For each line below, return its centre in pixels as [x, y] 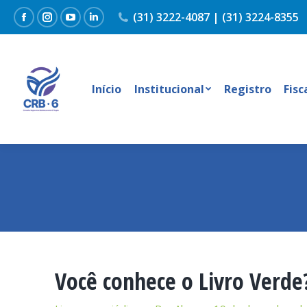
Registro [247, 89]
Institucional [169, 89]
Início [107, 89]
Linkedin [115, 27]
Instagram [74, 27]
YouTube [94, 27]
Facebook [48, 27]
